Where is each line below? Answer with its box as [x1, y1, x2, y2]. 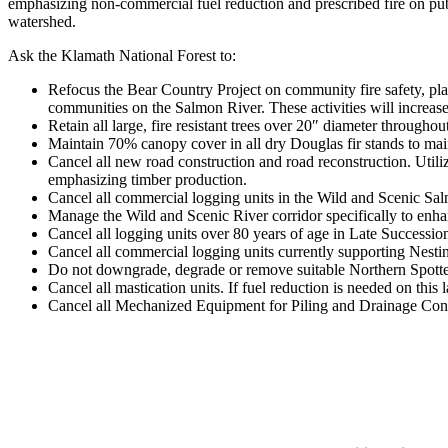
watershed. [8, 13, 76, 31]
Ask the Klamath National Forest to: [8, 47, 236, 65]
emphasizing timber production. [48, 171, 247, 189]
